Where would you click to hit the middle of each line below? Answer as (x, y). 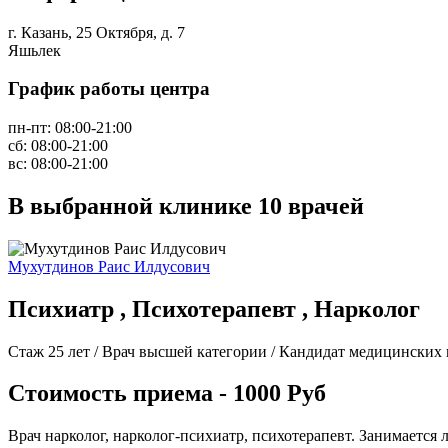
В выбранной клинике (133, 205)
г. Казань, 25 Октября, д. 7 (96, 32)
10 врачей (311, 205)
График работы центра (109, 89)
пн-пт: (29, 127)
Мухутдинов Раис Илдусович (109, 266)
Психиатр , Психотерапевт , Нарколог (214, 308)
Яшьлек (34, 50)
